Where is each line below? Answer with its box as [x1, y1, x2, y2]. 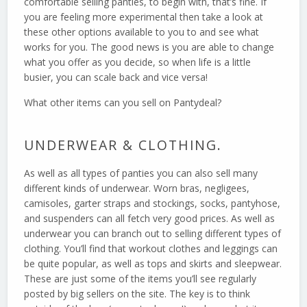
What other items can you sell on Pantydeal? [24, 96, 222, 110]
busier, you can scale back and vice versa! [24, 71, 208, 84]
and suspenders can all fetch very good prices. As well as [24, 212, 275, 225]
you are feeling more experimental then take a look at [24, 10, 264, 24]
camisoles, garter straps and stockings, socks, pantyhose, [24, 197, 281, 210]
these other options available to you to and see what [24, 25, 260, 39]
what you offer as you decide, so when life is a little [24, 56, 251, 69]
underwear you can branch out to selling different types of [24, 227, 282, 241]
